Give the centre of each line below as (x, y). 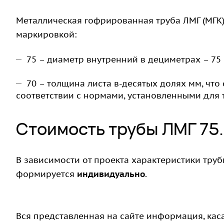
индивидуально (111, 174)
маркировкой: (46, 35)
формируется (46, 174)
